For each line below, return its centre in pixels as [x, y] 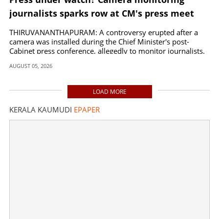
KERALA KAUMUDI [42, 110]
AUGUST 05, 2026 [31, 66]
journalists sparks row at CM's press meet [102, 13]
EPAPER [87, 110]
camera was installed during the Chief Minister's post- [99, 42]
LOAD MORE [109, 92]
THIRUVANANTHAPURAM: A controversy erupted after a [104, 33]
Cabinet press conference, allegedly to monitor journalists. [107, 51]
